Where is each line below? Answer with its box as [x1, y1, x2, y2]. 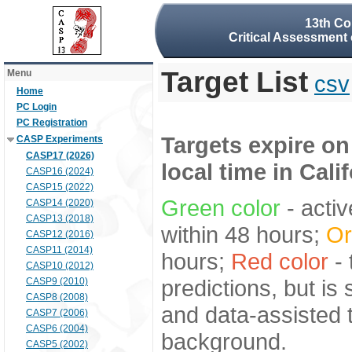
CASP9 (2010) [26, 276, 88, 287]
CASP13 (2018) [26, 213, 93, 224]
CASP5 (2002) [26, 339, 88, 350]
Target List [161, 66, 308, 98]
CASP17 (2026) [26, 150, 94, 161]
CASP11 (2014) [26, 244, 93, 255]
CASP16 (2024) [26, 166, 93, 177]
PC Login [16, 101, 57, 112]
